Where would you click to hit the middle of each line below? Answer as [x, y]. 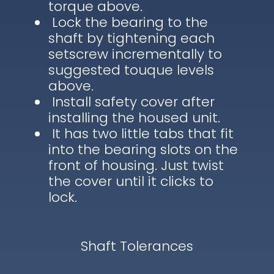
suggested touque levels [131, 70]
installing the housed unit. [134, 118]
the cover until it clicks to [131, 182]
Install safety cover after [131, 102]
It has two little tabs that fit [141, 134]
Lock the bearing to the [128, 23]
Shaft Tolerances [137, 246]
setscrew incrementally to [135, 54]
